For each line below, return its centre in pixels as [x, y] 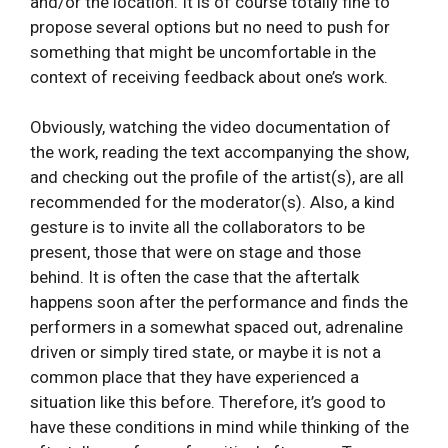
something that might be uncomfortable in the [203, 51]
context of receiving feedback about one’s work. [209, 76]
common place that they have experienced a [194, 377]
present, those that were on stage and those [195, 252]
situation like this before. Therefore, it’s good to [208, 402]
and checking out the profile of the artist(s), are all [217, 177]
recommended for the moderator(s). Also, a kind [212, 202]
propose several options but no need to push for [210, 26]
